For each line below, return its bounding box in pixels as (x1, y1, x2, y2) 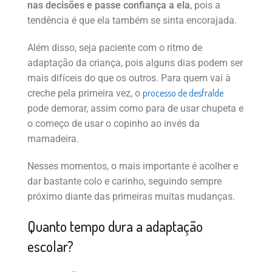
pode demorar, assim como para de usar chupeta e (27, 102, 243, 114)
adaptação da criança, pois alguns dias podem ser (27, 56, 243, 69)
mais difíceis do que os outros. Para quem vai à (27, 72, 231, 84)
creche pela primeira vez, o (27, 87, 143, 99)
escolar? (27, 236, 73, 256)
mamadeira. (27, 132, 79, 144)
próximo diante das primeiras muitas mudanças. (27, 190, 235, 202)
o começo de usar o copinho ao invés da (27, 117, 200, 129)
